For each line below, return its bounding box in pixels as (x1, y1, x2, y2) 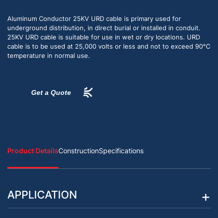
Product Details (7, 146, 58, 155)
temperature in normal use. (7, 52, 90, 59)
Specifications (99, 146, 144, 155)
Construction (58, 146, 99, 155)
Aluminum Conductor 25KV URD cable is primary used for (7, 15, 181, 22)
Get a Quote (31, 88, 71, 96)
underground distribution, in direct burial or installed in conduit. (7, 24, 200, 32)
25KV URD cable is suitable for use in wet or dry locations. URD (7, 34, 200, 41)
